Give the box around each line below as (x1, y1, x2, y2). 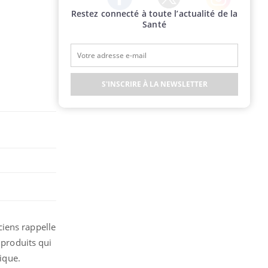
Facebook (106, 9, 144, 21)
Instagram (205, 10, 246, 22)
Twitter (156, 8, 184, 20)
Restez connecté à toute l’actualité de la (71, 8, 238, 19)
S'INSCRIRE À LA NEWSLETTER (101, 79, 208, 89)
